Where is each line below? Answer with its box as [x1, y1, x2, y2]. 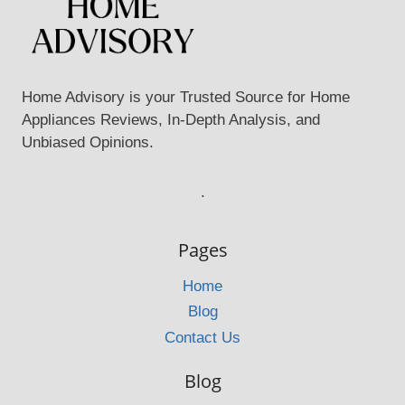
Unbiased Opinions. [22, 134, 154, 152]
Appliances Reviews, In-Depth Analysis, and [22, 111, 320, 129]
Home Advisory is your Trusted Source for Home [22, 89, 350, 107]
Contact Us [165, 328, 240, 346]
